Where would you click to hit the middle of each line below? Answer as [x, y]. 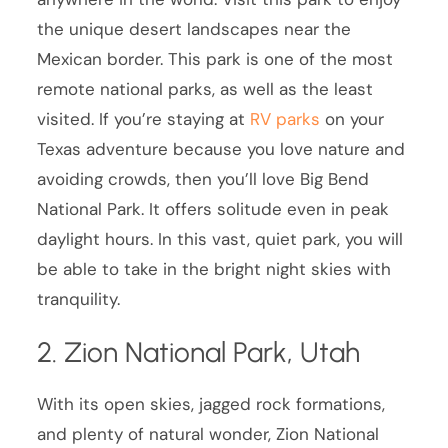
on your [352, 118]
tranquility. [79, 298]
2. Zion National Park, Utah [199, 351]
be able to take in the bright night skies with [214, 268]
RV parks [285, 118]
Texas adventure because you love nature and [221, 148]
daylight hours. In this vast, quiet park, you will [220, 238]
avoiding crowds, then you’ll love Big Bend [203, 178]
